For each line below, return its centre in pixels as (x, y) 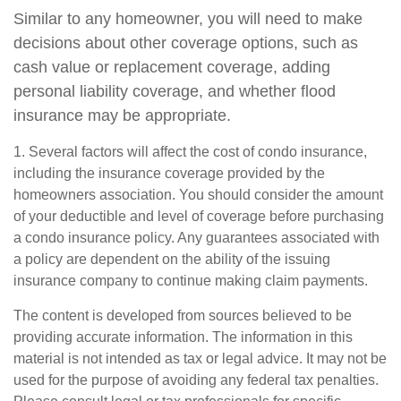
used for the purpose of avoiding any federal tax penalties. (196, 380)
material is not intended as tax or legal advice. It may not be (200, 358)
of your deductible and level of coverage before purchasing (199, 216)
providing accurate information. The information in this (183, 337)
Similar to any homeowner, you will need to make (188, 19)
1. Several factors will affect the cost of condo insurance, (190, 152)
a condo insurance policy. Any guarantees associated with (196, 238)
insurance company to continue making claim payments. (191, 281)
